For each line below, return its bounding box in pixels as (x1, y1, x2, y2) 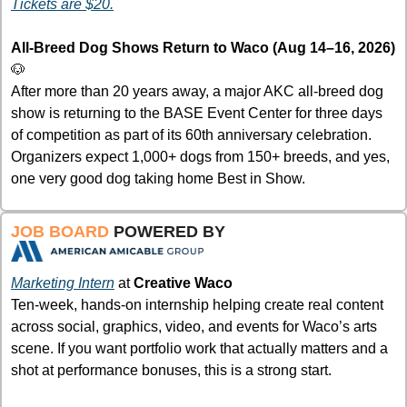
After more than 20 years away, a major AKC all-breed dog (11, 84, 383, 100)
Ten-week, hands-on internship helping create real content (11, 296, 383, 313)
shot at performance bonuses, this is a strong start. (11, 362, 332, 378)
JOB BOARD (11, 223, 114, 242)
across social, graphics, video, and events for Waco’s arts (11, 318, 377, 334)
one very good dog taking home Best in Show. (11, 171, 305, 187)
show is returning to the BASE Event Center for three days (11, 105, 382, 122)
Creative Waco (134, 274, 233, 291)
